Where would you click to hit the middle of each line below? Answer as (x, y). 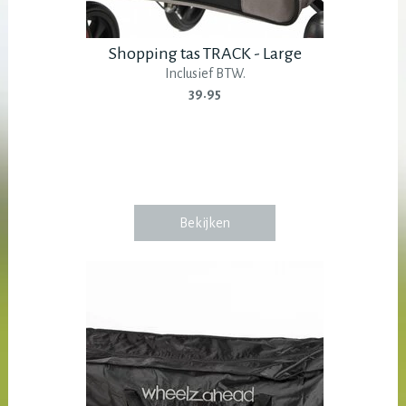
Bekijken (205, 223)
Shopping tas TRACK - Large (205, 54)
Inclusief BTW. (205, 74)
